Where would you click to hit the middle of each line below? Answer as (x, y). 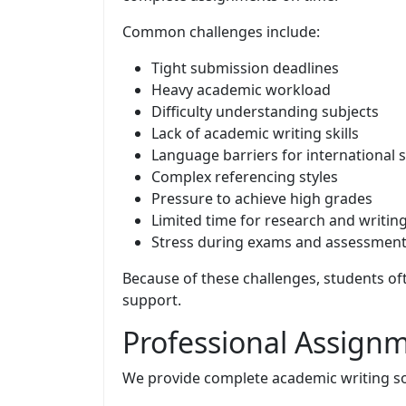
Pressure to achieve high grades (262, 198)
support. (152, 300)
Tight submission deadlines (245, 68)
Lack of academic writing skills (255, 133)
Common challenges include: (221, 31)
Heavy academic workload (241, 89)
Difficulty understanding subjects (265, 111)
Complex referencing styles (245, 176)
